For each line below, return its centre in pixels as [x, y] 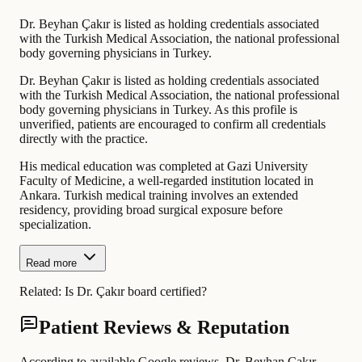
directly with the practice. [84, 138]
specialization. [55, 224]
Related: [42, 291]
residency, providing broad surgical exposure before [151, 209]
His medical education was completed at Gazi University [164, 166]
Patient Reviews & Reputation [164, 328]
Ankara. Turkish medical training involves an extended [159, 195]
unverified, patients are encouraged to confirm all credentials [173, 124]
